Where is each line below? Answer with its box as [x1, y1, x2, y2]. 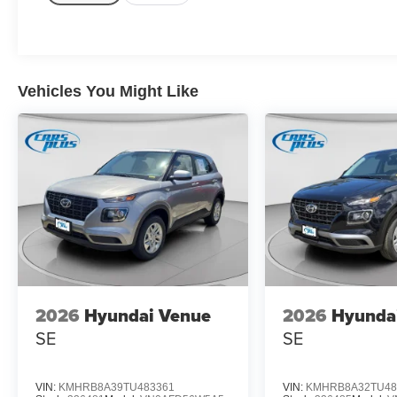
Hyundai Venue [84, 301, 211, 329]
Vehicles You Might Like [18, 82, 198, 101]
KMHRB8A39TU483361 [58, 381, 175, 394]
